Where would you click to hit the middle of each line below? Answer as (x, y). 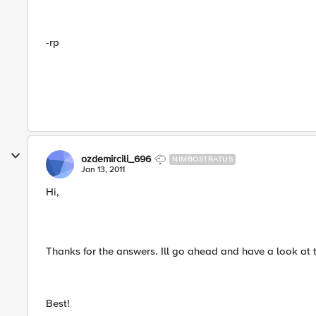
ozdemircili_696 (116, 159)
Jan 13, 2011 (103, 170)
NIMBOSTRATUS (202, 159)
